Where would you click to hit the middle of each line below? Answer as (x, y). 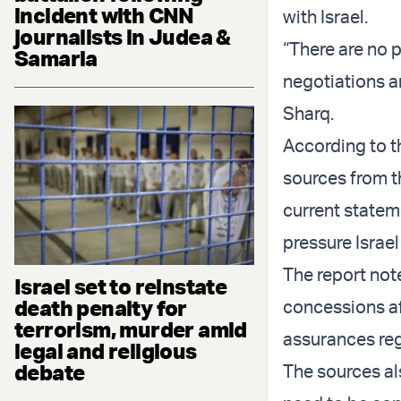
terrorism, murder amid (131, 330)
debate (50, 373)
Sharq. (308, 114)
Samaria (56, 58)
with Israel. (325, 17)
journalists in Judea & (123, 36)
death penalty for (101, 308)
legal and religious (106, 351)
